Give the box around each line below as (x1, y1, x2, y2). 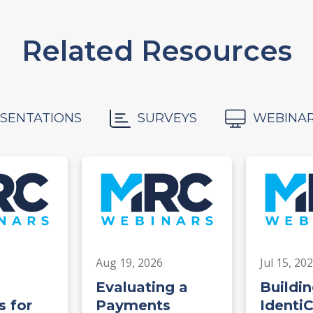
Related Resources (21, 33, 292, 68)
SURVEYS (138, 110, 197, 126)
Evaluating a (95, 279, 188, 296)
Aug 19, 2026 (95, 255, 163, 271)
